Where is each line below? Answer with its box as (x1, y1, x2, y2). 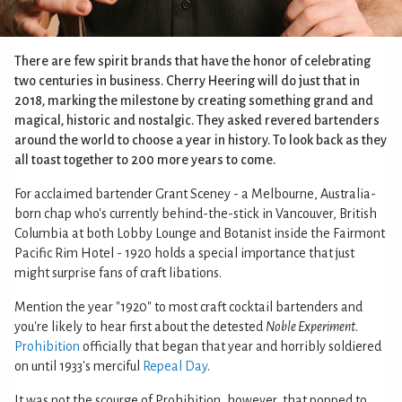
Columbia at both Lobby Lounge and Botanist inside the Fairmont (14, 226, 385, 240)
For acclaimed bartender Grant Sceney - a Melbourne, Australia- (14, 187, 376, 201)
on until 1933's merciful (14, 359, 143, 373)
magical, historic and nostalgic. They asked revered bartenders (14, 113, 380, 127)
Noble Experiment (266, 319, 355, 334)
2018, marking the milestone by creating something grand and (14, 93, 373, 108)
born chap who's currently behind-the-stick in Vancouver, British (14, 206, 377, 221)
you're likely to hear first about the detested (14, 319, 266, 334)
